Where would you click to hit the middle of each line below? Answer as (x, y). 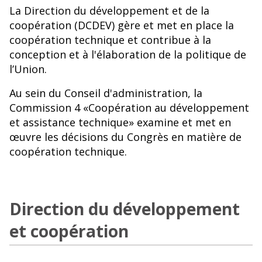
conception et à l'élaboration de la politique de (128, 55)
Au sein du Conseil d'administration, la (106, 93)
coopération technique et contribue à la (110, 40)
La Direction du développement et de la (109, 11)
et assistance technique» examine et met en (120, 123)
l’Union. (28, 69)
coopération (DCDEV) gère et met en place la (122, 25)
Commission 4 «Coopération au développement (129, 108)
